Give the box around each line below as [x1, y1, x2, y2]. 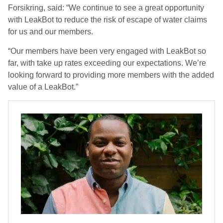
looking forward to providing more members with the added [8, 71, 214, 79]
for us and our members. [8, 27, 95, 36]
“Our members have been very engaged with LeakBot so [8, 47, 206, 55]
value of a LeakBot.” [8, 83, 78, 91]
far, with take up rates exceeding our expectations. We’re [8, 59, 206, 67]
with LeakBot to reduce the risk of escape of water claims [8, 15, 207, 24]
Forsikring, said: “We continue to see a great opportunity [8, 3, 204, 12]
